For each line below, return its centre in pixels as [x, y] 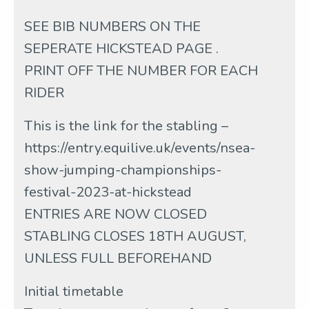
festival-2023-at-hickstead [108, 192]
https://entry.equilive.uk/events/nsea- [140, 148]
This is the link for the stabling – [126, 126]
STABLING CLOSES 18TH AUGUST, [135, 236]
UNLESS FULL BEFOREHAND [118, 258]
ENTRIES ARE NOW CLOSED [116, 214]
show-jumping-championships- [123, 170]
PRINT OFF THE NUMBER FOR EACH [141, 70]
